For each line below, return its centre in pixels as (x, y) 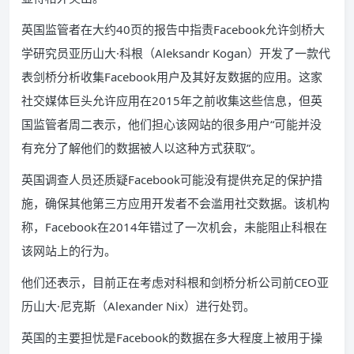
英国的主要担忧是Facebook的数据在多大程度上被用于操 (172, 337)
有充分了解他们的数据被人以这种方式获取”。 (142, 148)
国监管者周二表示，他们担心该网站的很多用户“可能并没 (171, 124)
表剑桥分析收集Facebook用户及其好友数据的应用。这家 (172, 77)
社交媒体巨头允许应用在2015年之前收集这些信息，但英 (172, 100)
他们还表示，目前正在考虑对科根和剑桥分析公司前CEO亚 (175, 282)
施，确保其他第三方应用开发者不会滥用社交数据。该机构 (175, 203)
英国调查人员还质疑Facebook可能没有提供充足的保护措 (172, 179)
